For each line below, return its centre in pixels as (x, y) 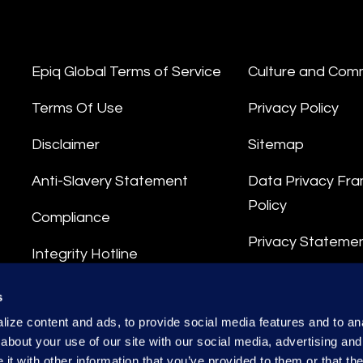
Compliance (71, 218)
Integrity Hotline (85, 254)
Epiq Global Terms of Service (126, 72)
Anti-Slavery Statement (110, 181)
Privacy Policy (293, 108)
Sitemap (275, 145)
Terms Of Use (77, 108)
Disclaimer (66, 145)
